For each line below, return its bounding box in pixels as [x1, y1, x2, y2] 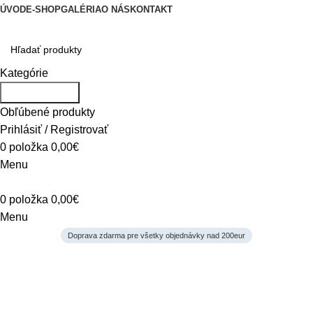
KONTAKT [130, 4, 173, 15]
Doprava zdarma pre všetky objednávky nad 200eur [68, 231, 245, 240]
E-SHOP [26, 4, 61, 15]
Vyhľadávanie [6, 87, 74, 99]
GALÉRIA [61, 4, 101, 15]
